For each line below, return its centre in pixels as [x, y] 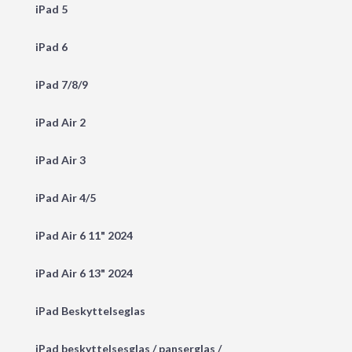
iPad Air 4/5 [66, 198]
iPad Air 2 [60, 123]
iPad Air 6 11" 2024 [84, 236]
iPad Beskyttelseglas [90, 311]
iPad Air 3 [60, 160]
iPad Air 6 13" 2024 [84, 273]
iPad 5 [51, 9]
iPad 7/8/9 [62, 85]
